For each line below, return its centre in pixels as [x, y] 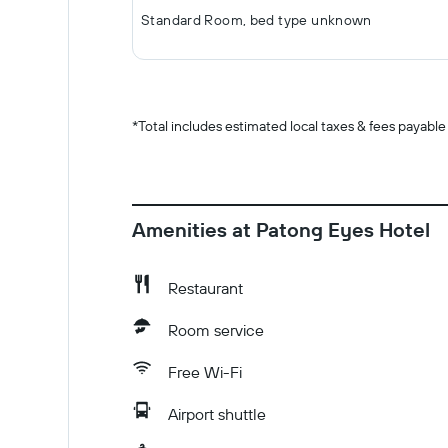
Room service [216, 330]
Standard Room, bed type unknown [256, 20]
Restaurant [205, 288]
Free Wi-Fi [205, 372]
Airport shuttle [217, 414]
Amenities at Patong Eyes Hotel [281, 229]
